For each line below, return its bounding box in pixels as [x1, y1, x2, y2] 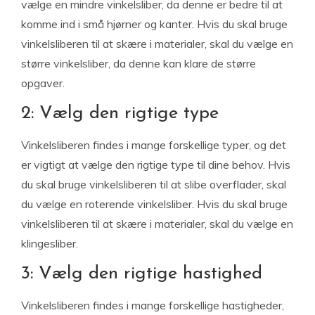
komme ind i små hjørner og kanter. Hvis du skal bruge [21, 17, 288, 31]
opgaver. [21, 76, 67, 90]
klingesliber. [21, 236, 81, 250]
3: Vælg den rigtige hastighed [21, 264, 268, 283]
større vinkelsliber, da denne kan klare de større [21, 56, 256, 70]
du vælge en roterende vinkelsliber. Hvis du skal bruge [21, 197, 288, 211]
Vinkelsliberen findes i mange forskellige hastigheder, [21, 298, 284, 312]
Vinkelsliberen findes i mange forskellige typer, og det [21, 138, 286, 152]
